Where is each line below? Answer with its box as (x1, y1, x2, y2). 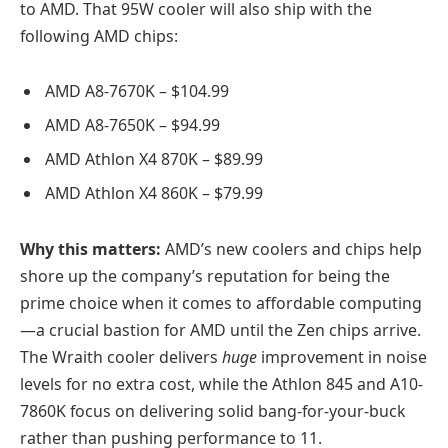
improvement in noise (257, 346, 427, 369)
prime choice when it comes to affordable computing (20, 292, 422, 315)
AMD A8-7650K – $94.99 (45, 114, 220, 137)
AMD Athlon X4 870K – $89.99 (45, 148, 263, 171)
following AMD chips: (20, 24, 178, 47)
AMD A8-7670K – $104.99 (45, 80, 229, 103)
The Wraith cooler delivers (20, 346, 222, 369)
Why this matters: (20, 238, 165, 261)
